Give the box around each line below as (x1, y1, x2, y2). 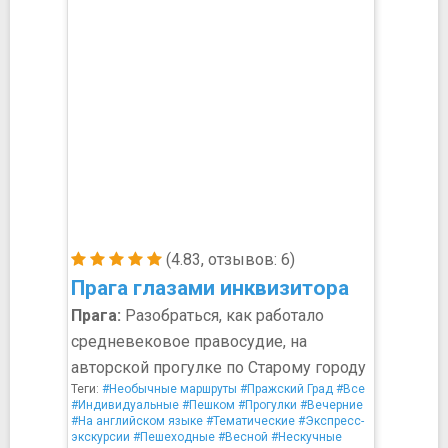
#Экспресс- (298, 414, 364, 428)
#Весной (218, 430, 268, 444)
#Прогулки (238, 398, 297, 412)
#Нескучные (271, 430, 342, 444)
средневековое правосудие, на (71, 332, 307, 351)
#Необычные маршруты (102, 382, 237, 396)
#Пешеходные (133, 430, 215, 444)
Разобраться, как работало (121, 306, 324, 325)
